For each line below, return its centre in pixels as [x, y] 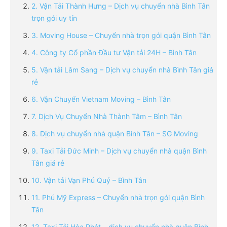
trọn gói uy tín [54, 18]
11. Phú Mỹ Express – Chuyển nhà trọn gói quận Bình [118, 198]
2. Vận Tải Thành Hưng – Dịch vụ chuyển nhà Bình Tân [121, 6]
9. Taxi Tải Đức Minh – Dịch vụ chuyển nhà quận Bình [119, 151]
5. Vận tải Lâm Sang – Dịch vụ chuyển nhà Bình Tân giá [122, 70]
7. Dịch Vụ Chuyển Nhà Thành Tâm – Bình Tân [107, 117]
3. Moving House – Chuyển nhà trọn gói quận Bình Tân [121, 35]
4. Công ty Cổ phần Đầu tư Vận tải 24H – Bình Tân [114, 53]
